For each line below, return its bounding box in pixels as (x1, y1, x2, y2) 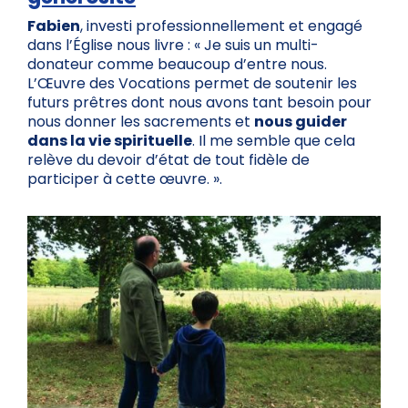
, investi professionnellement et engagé (80, 15, 362, 37)
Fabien (27, 15, 80, 37)
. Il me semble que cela (192, 130, 355, 152)
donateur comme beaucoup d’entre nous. (27, 54, 327, 76)
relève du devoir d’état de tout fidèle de (27, 149, 310, 171)
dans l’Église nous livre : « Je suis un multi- (27, 35, 319, 56)
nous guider (254, 111, 347, 133)
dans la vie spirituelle (27, 130, 192, 152)
